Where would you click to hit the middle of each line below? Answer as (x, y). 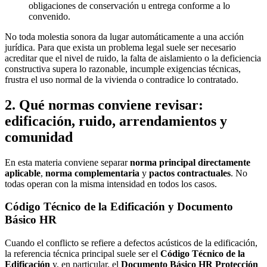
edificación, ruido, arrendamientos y (116, 121)
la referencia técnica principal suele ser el (83, 254)
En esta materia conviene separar (67, 162)
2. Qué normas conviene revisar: (104, 105)
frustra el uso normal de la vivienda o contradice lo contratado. (122, 79)
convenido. (49, 16)
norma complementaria (92, 173)
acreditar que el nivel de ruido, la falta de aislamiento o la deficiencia (133, 58)
